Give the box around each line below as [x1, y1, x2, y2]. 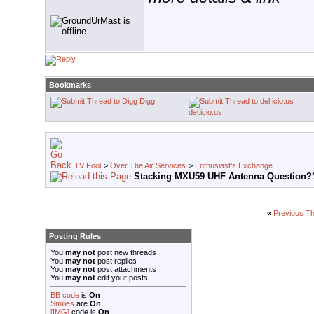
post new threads [95, 248, 156, 257]
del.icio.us [188, 108, 222, 117]
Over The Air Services [110, 161, 186, 170]
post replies [95, 257, 137, 266]
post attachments [95, 265, 156, 274]
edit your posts [95, 273, 148, 282]
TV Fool [74, 161, 101, 170]
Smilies [50, 299, 74, 308]
